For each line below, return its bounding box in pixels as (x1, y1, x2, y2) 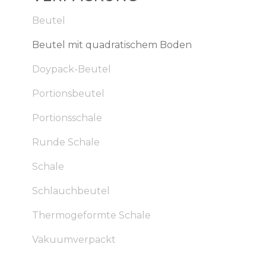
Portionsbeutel (31, 88, 104, 99)
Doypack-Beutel (31, 64, 111, 75)
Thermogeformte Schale (31, 210, 151, 221)
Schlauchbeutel (31, 185, 110, 197)
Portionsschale (31, 112, 102, 123)
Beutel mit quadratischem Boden (31, 39, 192, 50)
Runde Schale (31, 137, 100, 148)
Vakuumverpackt (31, 234, 116, 245)
